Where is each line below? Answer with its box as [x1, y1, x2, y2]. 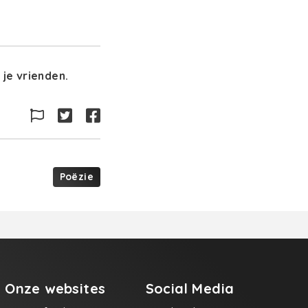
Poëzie [59, 170, 93, 183]
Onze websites [5, 280, 106, 297]
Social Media [145, 280, 234, 297]
